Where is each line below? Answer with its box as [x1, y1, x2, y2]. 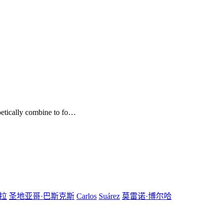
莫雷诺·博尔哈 [122, 192, 172, 201]
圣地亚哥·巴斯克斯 [9, 192, 74, 201]
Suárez [99, 192, 120, 201]
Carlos [76, 192, 97, 201]
